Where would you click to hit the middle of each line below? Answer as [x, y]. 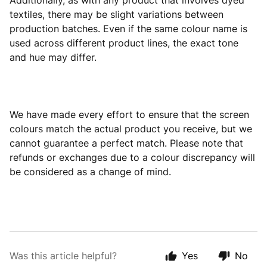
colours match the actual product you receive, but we [131, 129]
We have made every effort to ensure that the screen [129, 114]
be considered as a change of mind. [90, 172]
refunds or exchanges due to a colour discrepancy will [132, 157]
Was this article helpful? [63, 256]
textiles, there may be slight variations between [117, 14]
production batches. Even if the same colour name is [128, 29]
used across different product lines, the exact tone [124, 43]
